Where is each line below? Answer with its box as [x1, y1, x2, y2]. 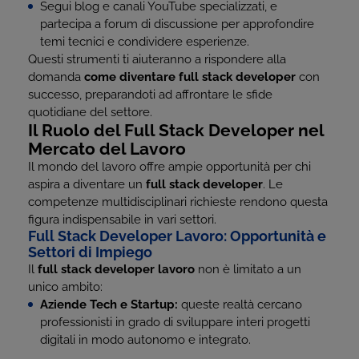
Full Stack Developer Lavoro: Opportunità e [28, 228, 326, 244]
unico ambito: [28, 280, 103, 294]
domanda [28, 70, 84, 84]
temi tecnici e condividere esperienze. [40, 34, 249, 49]
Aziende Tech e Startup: [40, 297, 178, 312]
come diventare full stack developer [84, 70, 296, 84]
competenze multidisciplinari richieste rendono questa [28, 195, 328, 209]
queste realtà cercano [178, 297, 302, 312]
